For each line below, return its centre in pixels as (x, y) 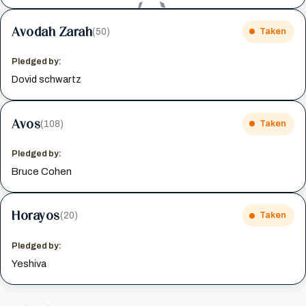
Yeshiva (29, 263)
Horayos (36, 215)
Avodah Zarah (52, 31)
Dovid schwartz (47, 80)
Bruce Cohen (42, 171)
